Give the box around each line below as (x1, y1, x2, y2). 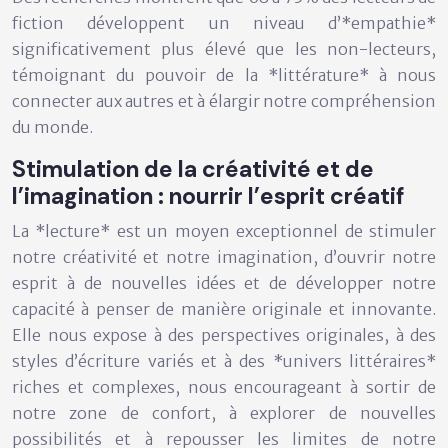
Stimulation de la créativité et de (12, 153, 374, 184)
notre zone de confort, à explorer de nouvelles (12, 402, 436, 423)
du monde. (12, 116, 93, 137)
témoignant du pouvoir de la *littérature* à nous (12, 64, 436, 85)
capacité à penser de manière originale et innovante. (12, 298, 436, 319)
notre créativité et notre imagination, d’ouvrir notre (12, 246, 436, 267)
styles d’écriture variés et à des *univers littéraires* (12, 350, 436, 371)
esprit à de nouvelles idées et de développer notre (12, 272, 436, 293)
